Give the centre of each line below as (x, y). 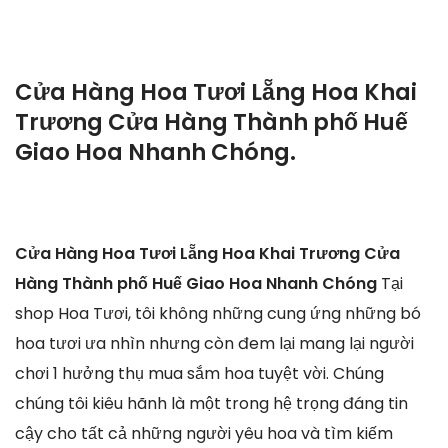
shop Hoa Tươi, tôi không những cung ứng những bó (218, 313)
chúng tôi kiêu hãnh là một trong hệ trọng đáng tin (211, 403)
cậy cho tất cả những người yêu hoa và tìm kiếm (204, 433)
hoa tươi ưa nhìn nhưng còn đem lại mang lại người (214, 343)
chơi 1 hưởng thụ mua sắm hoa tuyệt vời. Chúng (199, 373)
